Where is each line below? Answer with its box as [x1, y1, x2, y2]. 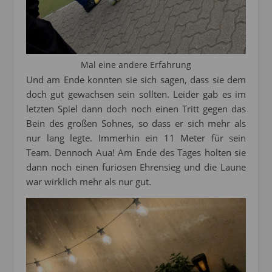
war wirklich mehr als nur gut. [26, 175, 151, 188]
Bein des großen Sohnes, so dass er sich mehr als [26, 117, 246, 130]
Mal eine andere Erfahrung [81, 59, 191, 71]
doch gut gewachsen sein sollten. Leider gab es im [26, 88, 246, 101]
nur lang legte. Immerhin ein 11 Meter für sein [26, 132, 246, 144]
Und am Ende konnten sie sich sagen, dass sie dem [26, 73, 246, 86]
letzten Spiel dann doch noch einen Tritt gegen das [26, 103, 246, 115]
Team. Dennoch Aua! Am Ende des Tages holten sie [26, 146, 246, 159]
